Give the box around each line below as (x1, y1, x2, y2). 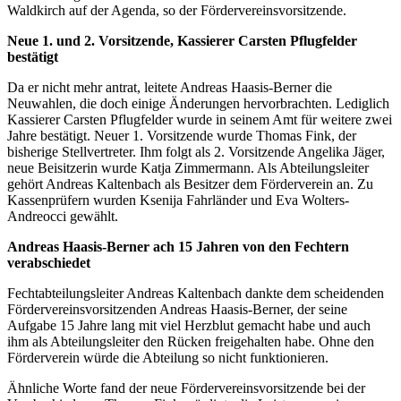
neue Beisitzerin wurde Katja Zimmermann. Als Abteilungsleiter (7, 160, 369, 176)
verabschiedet (7, 255, 90, 271)
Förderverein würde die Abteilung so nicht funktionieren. (7, 350, 328, 366)
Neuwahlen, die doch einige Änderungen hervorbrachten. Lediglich (7, 96, 389, 112)
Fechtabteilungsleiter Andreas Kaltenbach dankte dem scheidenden (7, 286, 384, 302)
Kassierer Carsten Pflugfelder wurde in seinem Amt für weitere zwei (7, 112, 392, 128)
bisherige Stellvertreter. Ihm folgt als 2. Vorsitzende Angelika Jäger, (7, 144, 385, 160)
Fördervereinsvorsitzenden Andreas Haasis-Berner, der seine (7, 302, 347, 318)
